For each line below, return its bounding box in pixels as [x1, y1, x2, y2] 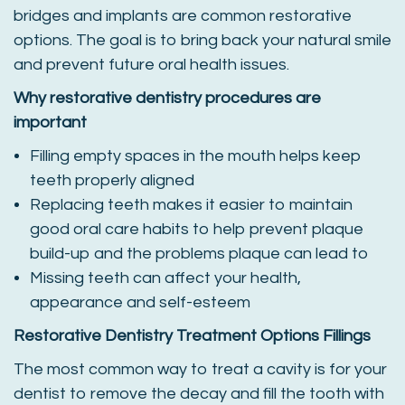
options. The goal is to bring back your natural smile [14, 31, 391, 49]
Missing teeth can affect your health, [30, 268, 301, 287]
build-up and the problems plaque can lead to [30, 244, 368, 262]
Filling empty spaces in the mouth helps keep [30, 146, 362, 165]
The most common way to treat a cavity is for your [14, 360, 387, 378]
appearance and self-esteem [30, 293, 250, 311]
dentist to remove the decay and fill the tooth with [14, 384, 384, 402]
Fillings [323, 326, 371, 344]
